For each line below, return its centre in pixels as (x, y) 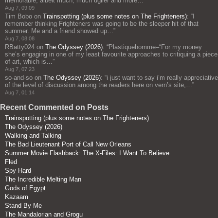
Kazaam (17, 197)
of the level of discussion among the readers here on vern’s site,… (99, 85)
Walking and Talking (33, 135)
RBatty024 (20, 47)
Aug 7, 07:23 (20, 69)
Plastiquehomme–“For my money (155, 47)
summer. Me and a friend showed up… (59, 31)
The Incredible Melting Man (43, 179)
